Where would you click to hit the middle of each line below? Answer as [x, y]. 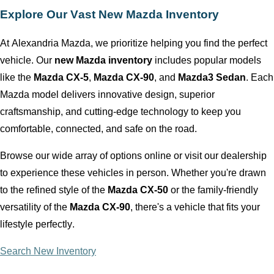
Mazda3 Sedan [212, 78]
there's [150, 207]
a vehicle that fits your [212, 207]
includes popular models [207, 61]
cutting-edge [111, 112]
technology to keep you [190, 112]
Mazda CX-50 [138, 190]
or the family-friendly [213, 190]
